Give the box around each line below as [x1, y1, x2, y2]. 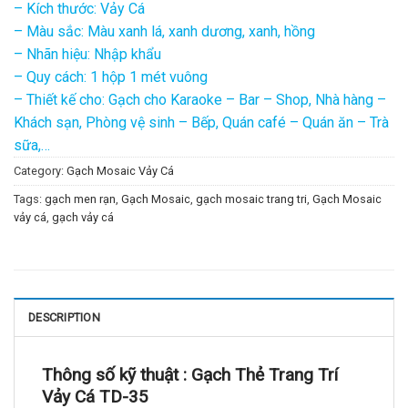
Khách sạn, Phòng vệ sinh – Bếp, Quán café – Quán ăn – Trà [14, 113, 389, 131]
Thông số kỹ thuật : [42, 364, 191, 386]
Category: [14, 163, 66, 178]
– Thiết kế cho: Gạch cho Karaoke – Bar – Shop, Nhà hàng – [14, 90, 386, 108]
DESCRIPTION [28, 311, 100, 325]
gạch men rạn [45, 191, 116, 206]
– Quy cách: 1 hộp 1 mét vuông [14, 67, 208, 86]
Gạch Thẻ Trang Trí [191, 364, 338, 386]
